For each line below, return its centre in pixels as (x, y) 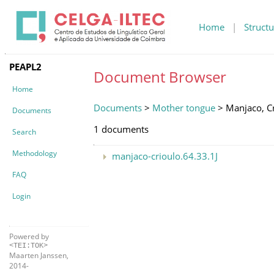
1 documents (121, 129)
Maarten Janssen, (39, 255)
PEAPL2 (25, 66)
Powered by (29, 236)
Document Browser (160, 76)
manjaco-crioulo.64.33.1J (165, 156)
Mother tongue (184, 108)
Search (24, 131)
